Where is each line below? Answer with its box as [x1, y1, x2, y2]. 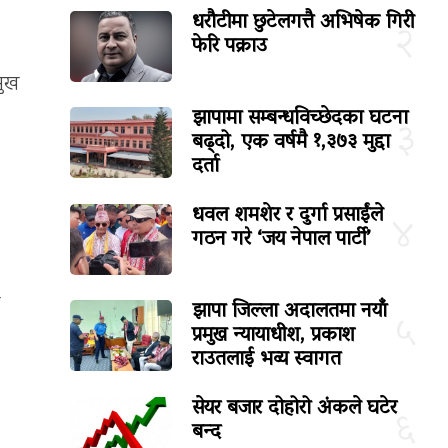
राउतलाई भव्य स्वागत [192, 341, 342, 380]
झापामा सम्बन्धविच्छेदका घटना [192, 99, 409, 138]
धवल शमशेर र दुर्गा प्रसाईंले [192, 196, 384, 235]
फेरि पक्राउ [192, 27, 268, 66]
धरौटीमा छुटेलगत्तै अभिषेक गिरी [192, 3, 415, 42]
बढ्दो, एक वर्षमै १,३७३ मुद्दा [192, 123, 391, 162]
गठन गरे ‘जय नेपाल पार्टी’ [192, 220, 371, 259]
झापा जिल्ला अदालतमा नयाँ [192, 293, 388, 332]
